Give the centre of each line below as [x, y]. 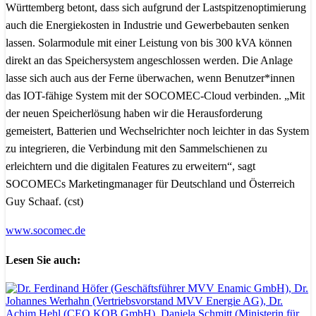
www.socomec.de [45, 230]
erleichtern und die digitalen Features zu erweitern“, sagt [130, 166]
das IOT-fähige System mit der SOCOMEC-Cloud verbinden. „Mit [155, 96]
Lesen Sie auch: [43, 260]
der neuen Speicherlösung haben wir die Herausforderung [134, 113]
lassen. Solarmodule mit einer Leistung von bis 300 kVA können [149, 43]
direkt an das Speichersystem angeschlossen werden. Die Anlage [149, 60]
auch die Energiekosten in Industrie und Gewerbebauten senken [147, 25]
